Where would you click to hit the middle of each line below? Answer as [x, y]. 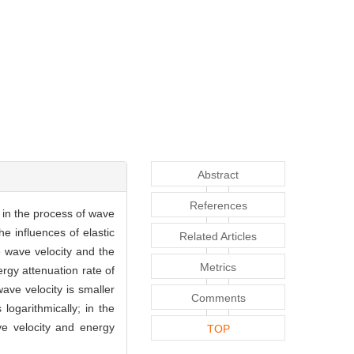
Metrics [218, 267]
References [218, 205]
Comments [218, 298]
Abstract [218, 174]
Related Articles [218, 236]
